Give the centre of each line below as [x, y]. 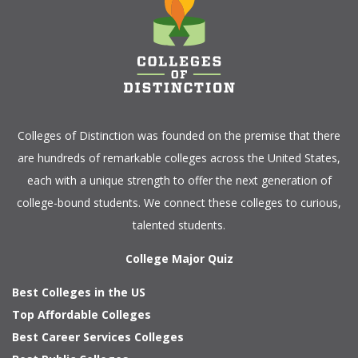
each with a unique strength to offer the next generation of [179, 180]
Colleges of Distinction [76, 135]
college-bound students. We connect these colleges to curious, [179, 203]
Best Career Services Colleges [98, 337]
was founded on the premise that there [239, 135]
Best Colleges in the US [79, 292]
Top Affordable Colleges [82, 314]
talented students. [179, 225]
